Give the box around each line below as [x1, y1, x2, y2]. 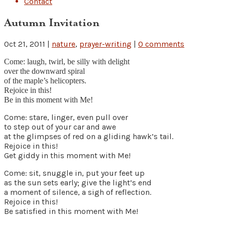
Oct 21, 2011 [4, 39, 45, 49]
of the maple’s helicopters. [4, 76, 86, 85]
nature [52, 39, 75, 49]
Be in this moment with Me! [4, 95, 93, 104]
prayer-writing [79, 39, 132, 49]
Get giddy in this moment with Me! [4, 150, 131, 160]
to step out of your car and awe [4, 122, 116, 132]
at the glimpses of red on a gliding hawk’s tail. [4, 131, 173, 141]
